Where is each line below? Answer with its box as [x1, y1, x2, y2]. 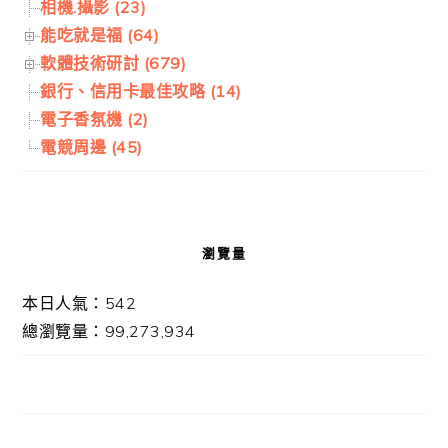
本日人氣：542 [22, 293, 137, 314]
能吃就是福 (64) [40, 25, 160, 46]
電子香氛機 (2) [40, 109, 149, 130]
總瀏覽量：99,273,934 [22, 321, 196, 342]
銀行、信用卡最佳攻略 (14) [40, 81, 242, 102]
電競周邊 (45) [40, 137, 143, 158]
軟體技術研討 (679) [40, 53, 187, 74]
